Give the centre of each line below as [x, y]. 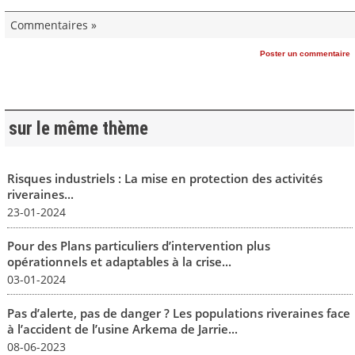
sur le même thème [78, 128]
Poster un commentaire [305, 53]
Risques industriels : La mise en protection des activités [164, 179]
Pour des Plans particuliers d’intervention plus [138, 245]
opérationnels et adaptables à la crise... [119, 261]
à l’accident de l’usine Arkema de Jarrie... [122, 328]
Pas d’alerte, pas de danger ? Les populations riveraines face [178, 313]
